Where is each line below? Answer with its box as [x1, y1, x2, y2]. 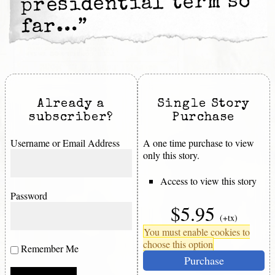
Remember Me [18, 242, 79, 255]
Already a [37, 98, 105, 111]
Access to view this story [160, 174, 257, 188]
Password [10, 189, 47, 203]
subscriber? [29, 112, 114, 125]
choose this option [143, 238, 213, 251]
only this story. [143, 149, 199, 162]
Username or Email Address [10, 136, 120, 150]
